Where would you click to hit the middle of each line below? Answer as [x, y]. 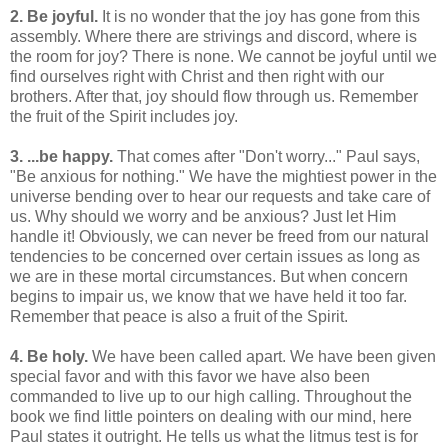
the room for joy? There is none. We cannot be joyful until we [223, 56]
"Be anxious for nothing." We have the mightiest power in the [223, 176]
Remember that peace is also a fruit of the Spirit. [179, 316]
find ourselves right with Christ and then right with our [197, 76]
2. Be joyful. [54, 16]
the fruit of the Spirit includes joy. [124, 116]
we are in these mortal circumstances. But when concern [209, 276]
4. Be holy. [49, 356]
